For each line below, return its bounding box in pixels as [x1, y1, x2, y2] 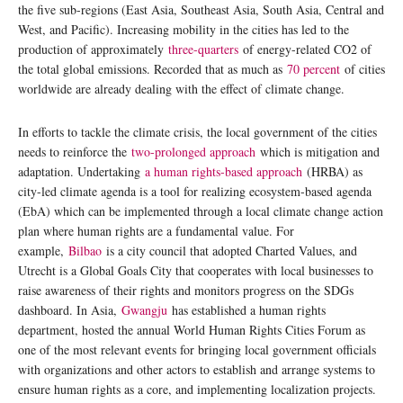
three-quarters [168, 40, 238, 58]
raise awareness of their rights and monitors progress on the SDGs [18, 281, 354, 299]
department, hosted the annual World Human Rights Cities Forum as [18, 320, 365, 338]
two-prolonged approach [131, 142, 255, 160]
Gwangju [121, 300, 167, 318]
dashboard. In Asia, [18, 300, 121, 318]
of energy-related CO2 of [238, 40, 372, 58]
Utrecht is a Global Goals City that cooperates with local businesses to [18, 261, 373, 279]
